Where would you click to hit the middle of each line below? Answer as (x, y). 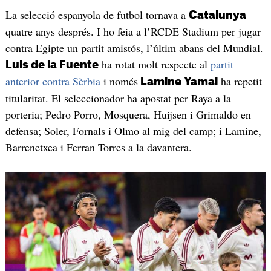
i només (119, 81)
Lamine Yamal (178, 81)
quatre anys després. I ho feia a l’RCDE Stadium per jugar (133, 31)
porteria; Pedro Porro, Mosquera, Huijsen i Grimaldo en (128, 114)
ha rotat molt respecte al (154, 64)
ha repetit (240, 81)
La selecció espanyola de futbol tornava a (97, 14)
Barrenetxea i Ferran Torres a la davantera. (98, 147)
